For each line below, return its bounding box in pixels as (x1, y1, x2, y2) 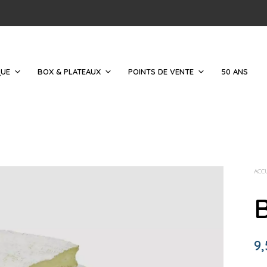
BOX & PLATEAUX (38, 66, 101, 76)
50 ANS (221, 66, 248, 76)
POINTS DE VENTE (128, 66, 194, 76)
